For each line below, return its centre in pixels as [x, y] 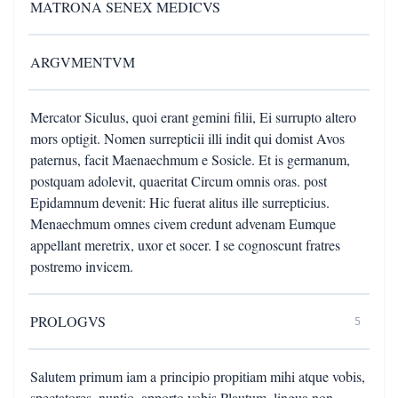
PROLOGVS [68, 321]
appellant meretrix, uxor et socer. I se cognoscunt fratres [185, 245]
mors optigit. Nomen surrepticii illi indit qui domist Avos [187, 138]
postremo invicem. [82, 266]
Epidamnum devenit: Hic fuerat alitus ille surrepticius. [180, 202]
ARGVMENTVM [83, 62]
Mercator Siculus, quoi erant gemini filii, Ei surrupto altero [193, 117]
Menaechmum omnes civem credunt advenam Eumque [183, 223]
